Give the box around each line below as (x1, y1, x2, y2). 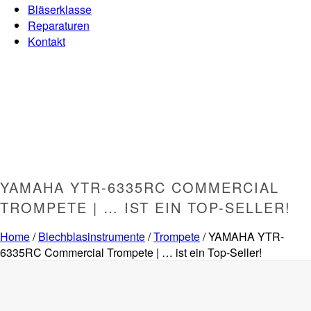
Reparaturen (28, 17, 90, 33)
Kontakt (28, 33, 65, 49)
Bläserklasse (28, 1, 92, 17)
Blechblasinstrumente (38, 228, 145, 245)
